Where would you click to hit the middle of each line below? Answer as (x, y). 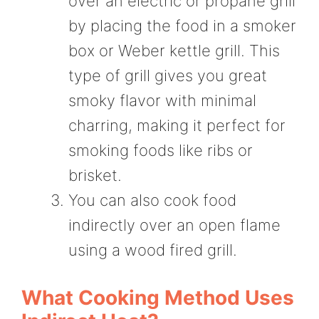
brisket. (95, 176)
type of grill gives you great (168, 76)
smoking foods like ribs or (161, 151)
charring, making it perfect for (177, 126)
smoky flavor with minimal (162, 101)
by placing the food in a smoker (182, 26)
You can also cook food (152, 200)
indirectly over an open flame (174, 225)
